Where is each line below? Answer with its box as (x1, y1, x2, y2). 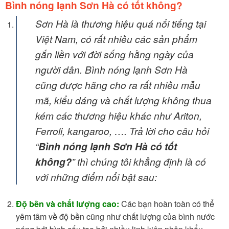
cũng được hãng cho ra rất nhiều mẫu (35, 78, 200, 92)
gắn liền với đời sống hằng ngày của (35, 47, 194, 61)
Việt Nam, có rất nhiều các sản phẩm (35, 32, 197, 46)
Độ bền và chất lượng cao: (15, 198, 119, 210)
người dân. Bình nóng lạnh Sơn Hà (35, 62, 188, 77)
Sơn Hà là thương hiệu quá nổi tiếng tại (35, 16, 206, 31)
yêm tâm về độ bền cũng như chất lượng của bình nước (15, 211, 215, 223)
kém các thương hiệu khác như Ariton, (35, 108, 202, 123)
